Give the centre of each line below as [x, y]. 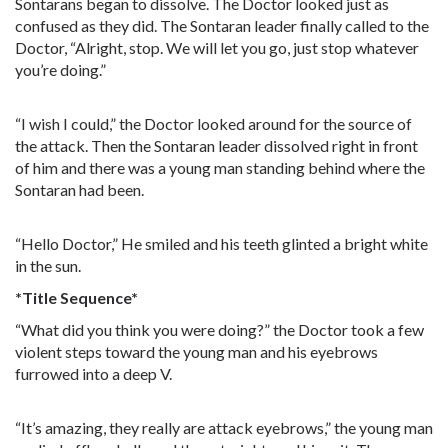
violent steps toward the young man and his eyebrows [196, 351]
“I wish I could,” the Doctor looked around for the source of [213, 123]
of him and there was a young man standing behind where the [220, 167]
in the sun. [48, 265]
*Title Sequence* [76, 297]
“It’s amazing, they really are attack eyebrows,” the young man [224, 427]
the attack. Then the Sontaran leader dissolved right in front [216, 145]
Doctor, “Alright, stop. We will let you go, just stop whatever [217, 47]
